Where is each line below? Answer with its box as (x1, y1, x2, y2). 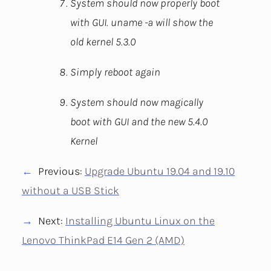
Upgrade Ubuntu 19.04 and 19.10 (85, 165, 235, 178)
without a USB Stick (22, 184, 119, 198)
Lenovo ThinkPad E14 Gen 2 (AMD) (22, 233, 184, 247)
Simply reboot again (70, 65, 160, 79)
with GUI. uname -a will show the (70, 16, 213, 30)
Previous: (38, 165, 85, 178)
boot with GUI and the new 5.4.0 (70, 115, 207, 129)
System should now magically (70, 96, 203, 109)
